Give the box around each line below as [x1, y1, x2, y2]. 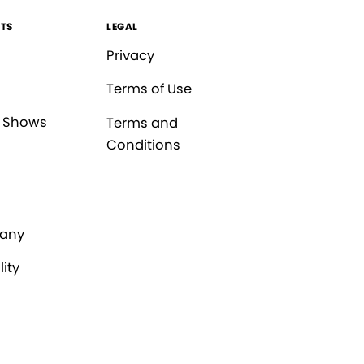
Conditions [106, 136, 180, 155]
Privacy [106, 46, 154, 66]
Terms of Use [106, 80, 192, 99]
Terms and [106, 114, 178, 133]
